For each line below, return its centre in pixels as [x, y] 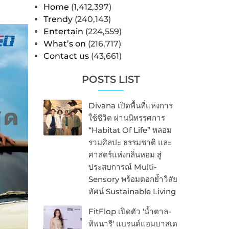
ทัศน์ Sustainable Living [132, 192]
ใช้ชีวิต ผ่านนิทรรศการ [127, 118]
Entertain [63, 32]
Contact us [66, 56]
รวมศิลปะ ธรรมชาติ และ [130, 143]
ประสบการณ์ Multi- [122, 167]
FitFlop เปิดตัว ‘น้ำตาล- [130, 212]
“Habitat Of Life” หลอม [130, 130]
